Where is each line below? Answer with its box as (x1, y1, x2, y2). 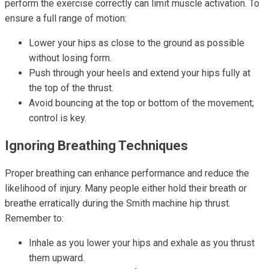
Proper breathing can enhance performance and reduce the (5, 168, 249, 179)
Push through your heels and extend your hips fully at (29, 67, 250, 79)
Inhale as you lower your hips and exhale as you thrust (29, 237, 255, 249)
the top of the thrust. (29, 82, 113, 94)
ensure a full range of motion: (5, 13, 127, 24)
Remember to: (5, 213, 64, 224)
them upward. (29, 252, 85, 264)
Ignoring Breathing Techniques (5, 138, 188, 153)
